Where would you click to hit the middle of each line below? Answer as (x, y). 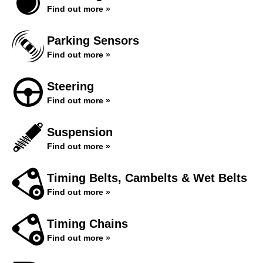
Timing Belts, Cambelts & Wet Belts (147, 178)
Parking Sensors (93, 41)
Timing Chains (87, 224)
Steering (70, 86)
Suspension (80, 132)
